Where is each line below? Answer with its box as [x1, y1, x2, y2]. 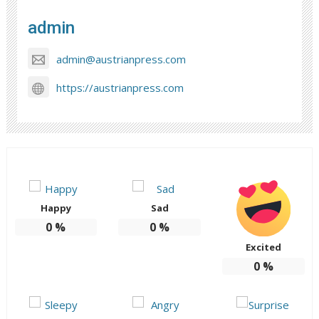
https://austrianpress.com [56, 80, 184, 95]
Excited [245, 240, 281, 253]
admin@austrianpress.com [56, 51, 187, 66]
